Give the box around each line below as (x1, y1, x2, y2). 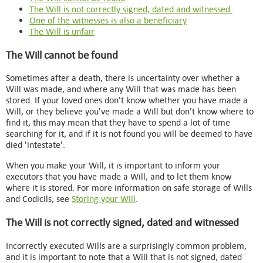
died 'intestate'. (6, 139, 65, 151)
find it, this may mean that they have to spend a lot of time (6, 117, 230, 129)
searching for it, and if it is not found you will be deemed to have (6, 128, 252, 140)
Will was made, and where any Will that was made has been (6, 83, 236, 95)
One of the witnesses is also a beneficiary (29, 15, 187, 26)
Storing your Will (72, 193, 136, 205)
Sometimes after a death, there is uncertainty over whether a (6, 72, 240, 84)
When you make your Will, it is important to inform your (6, 160, 220, 171)
